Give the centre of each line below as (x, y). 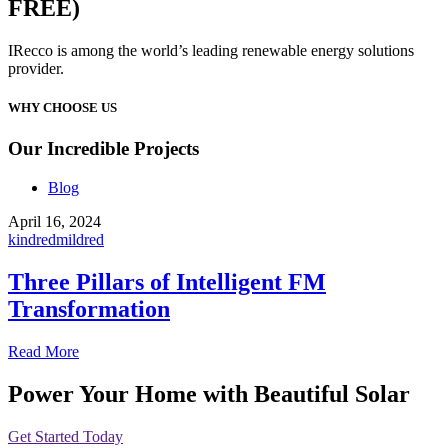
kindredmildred (56, 239)
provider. (36, 68)
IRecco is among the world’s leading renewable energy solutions (211, 50)
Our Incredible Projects (103, 149)
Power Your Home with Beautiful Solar (209, 393)
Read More (43, 351)
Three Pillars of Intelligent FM (167, 281)
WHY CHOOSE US (62, 108)
